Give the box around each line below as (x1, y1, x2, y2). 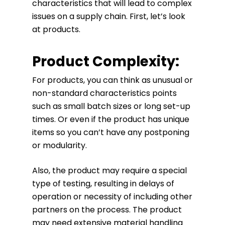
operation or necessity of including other (32, 191, 192, 202)
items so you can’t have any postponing (32, 127, 189, 138)
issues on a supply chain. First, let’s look (32, 11, 185, 22)
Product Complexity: (32, 52, 179, 71)
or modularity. (32, 140, 87, 151)
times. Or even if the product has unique (32, 114, 189, 125)
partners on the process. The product (32, 204, 182, 215)
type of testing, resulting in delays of (32, 178, 174, 189)
